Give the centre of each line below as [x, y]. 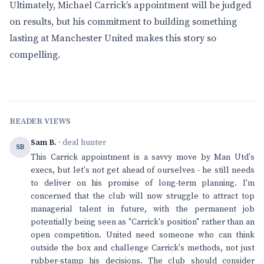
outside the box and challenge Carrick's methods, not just [143, 248]
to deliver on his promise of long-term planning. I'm [143, 183]
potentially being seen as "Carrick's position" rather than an [143, 222]
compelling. [35, 55]
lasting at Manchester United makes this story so [113, 38]
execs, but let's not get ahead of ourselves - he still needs [143, 170]
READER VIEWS [40, 121]
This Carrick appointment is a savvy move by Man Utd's [143, 157]
